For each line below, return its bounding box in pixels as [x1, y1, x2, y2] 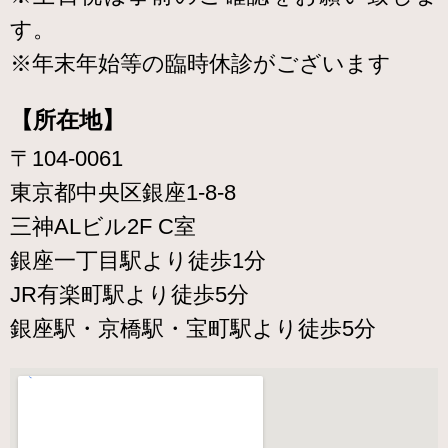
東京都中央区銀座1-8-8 [10, 180, 236, 206]
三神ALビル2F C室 [10, 214, 196, 240]
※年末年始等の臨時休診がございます [10, 50, 391, 76]
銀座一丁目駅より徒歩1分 [10, 248, 266, 274]
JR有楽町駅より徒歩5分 [10, 282, 249, 308]
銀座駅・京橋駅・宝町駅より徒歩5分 [10, 316, 376, 342]
